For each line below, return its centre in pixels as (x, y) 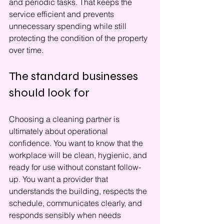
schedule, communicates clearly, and (76, 203)
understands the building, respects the (79, 191)
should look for (49, 93)
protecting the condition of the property (79, 38)
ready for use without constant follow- (75, 167)
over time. (26, 50)
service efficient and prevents (62, 14)
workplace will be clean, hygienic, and (79, 155)
